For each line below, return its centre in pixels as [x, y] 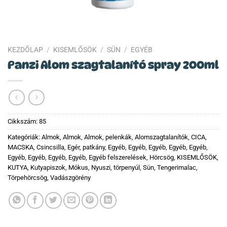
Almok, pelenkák [108, 137]
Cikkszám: [23, 122]
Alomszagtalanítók [161, 137]
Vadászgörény [70, 178]
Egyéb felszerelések [118, 158]
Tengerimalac [177, 168]
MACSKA [21, 147]
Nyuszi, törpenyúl [116, 168]
